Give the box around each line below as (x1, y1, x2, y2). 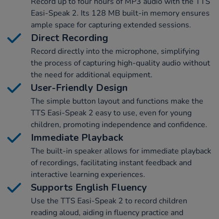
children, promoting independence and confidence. (31, 119, 207, 130)
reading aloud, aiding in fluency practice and (31, 207, 183, 218)
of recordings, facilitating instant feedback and (31, 157, 192, 168)
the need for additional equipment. (31, 69, 153, 80)
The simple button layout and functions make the (31, 95, 203, 107)
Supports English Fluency (31, 180, 147, 194)
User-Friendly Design (31, 81, 128, 94)
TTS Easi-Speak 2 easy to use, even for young (31, 107, 192, 118)
